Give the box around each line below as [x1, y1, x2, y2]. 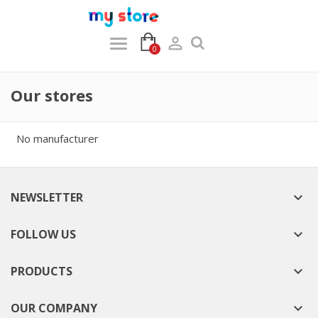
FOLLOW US [11, 226, 76, 242]
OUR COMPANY [11, 300, 97, 316]
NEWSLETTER [11, 190, 83, 205]
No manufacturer [16, 131, 99, 146]
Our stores [11, 84, 93, 106]
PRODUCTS [11, 263, 72, 279]
